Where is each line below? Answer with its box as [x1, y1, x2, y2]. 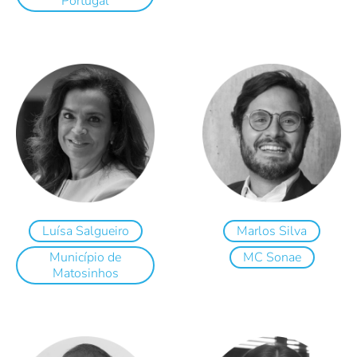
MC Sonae [242, 249, 301, 267]
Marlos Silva [237, 222, 307, 241]
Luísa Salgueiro [41, 222, 129, 241]
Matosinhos [52, 265, 119, 283]
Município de [49, 249, 121, 267]
